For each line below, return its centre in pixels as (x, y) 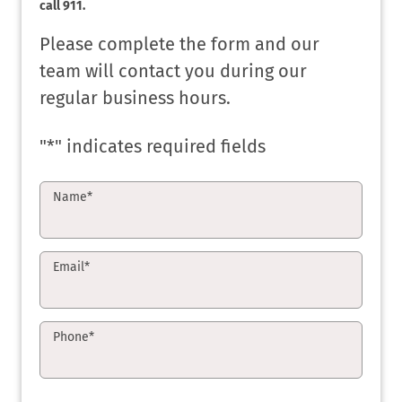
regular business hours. (135, 97)
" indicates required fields (160, 146)
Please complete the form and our (179, 44)
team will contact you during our (173, 70)
